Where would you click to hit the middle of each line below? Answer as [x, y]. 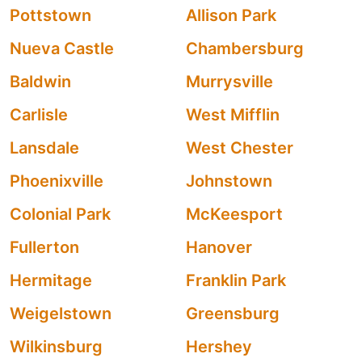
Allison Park [231, 15]
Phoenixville [57, 181]
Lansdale [44, 148]
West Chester [240, 148]
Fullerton [44, 247]
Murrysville [229, 82]
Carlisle [39, 115]
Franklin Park [236, 280]
